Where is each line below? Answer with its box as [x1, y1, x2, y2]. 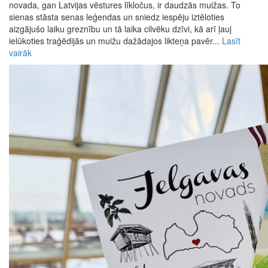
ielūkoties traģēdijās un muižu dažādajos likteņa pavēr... [9, 35, 222, 47]
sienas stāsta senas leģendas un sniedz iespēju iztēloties [9, 11, 224, 23]
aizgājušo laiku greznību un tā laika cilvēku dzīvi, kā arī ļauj [9, 23, 232, 35]
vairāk [9, 47, 32, 59]
